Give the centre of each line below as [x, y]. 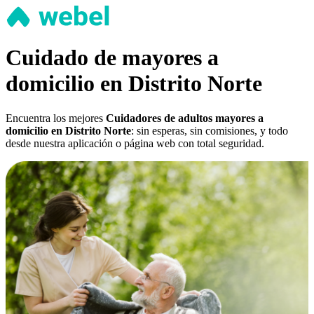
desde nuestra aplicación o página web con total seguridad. [135, 143]
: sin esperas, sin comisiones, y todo [210, 130]
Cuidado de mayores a [112, 58]
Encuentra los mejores [56, 118]
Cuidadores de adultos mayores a [185, 118]
